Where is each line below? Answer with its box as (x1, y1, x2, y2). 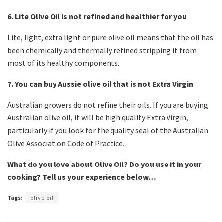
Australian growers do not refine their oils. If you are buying (7, 99, 208, 110)
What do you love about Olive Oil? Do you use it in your (7, 159, 201, 169)
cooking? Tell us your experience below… (7, 171, 156, 182)
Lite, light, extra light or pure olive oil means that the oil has (7, 32, 213, 42)
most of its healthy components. (7, 57, 119, 68)
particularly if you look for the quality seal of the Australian (7, 125, 208, 135)
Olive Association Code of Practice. (7, 138, 124, 148)
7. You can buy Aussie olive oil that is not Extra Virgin (7, 78, 193, 89)
